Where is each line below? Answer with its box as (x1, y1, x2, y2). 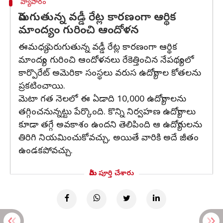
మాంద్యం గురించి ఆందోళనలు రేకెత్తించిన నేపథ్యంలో (18, 55, 194, 67)
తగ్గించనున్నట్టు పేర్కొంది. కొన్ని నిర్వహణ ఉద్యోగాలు (18, 107, 196, 119)
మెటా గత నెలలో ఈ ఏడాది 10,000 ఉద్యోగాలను (18, 94, 186, 106)
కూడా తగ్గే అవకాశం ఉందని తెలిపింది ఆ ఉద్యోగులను (18, 119, 202, 132)
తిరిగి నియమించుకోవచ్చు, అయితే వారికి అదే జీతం (18, 132, 199, 145)
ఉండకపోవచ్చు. (18, 145, 73, 158)
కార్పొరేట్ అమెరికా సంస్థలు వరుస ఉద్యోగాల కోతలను (18, 68, 201, 80)
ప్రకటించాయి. (18, 81, 65, 93)
